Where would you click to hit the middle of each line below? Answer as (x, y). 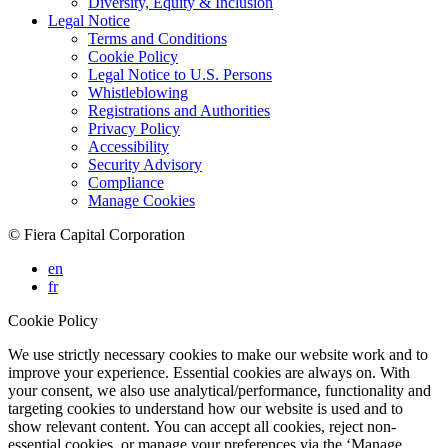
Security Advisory (145, 164)
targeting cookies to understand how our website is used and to (205, 408)
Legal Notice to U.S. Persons (180, 74)
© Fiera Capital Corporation (96, 234)
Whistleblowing (138, 92)
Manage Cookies (141, 200)
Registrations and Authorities (179, 110)
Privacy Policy (134, 128)
